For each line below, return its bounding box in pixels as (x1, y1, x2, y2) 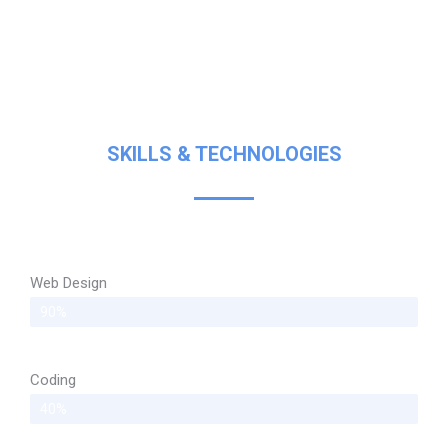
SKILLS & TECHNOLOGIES (106, 141, 342, 166)
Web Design (30, 273, 107, 292)
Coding (30, 370, 76, 389)
